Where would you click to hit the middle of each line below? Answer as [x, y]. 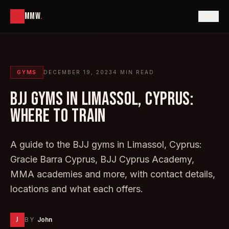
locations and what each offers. [77, 189]
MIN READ [136, 72]
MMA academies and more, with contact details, [113, 174]
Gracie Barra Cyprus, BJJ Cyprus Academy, [102, 159]
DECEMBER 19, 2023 [78, 72]
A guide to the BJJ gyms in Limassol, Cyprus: [106, 144]
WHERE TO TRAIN [58, 116]
